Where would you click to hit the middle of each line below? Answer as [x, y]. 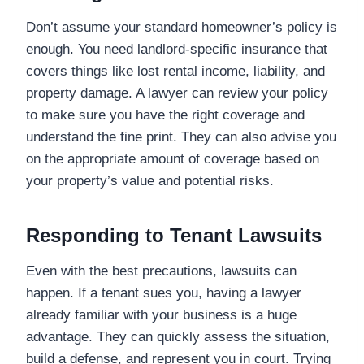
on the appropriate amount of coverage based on [173, 158]
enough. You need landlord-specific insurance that [177, 49]
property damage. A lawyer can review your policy [177, 93]
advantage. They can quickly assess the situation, [178, 336]
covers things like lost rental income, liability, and [175, 71]
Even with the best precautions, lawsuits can [161, 271]
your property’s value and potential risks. [150, 180]
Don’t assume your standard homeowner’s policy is [182, 27]
